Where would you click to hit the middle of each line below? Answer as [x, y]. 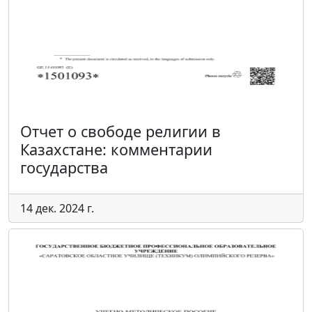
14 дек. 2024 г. [57, 208]
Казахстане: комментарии [116, 149]
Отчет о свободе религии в [120, 131]
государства [64, 167]
